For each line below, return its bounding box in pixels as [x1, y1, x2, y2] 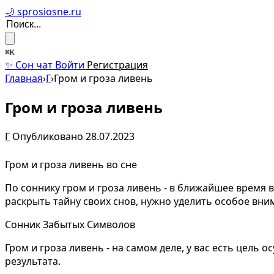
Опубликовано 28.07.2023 [12, 129, 135, 143]
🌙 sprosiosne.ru [5, 5, 81, 18]
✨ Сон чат [5, 58, 55, 72]
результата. [5, 254, 61, 268]
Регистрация [87, 58, 148, 72]
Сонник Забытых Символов [5, 217, 135, 231]
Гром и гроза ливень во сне [5, 157, 137, 171]
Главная [5, 72, 43, 85]
